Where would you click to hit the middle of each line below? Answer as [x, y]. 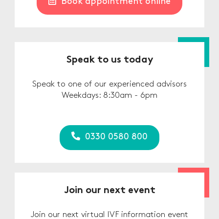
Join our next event [109, 191]
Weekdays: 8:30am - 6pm [109, 96]
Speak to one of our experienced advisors [109, 84]
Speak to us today [109, 61]
